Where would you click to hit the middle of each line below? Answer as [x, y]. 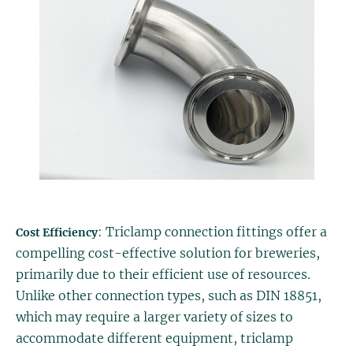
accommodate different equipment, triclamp [154, 338]
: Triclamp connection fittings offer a [212, 232]
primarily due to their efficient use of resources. [163, 274]
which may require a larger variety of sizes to [154, 317]
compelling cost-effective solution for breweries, [168, 253]
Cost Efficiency [57, 232]
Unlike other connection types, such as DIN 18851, [169, 295]
